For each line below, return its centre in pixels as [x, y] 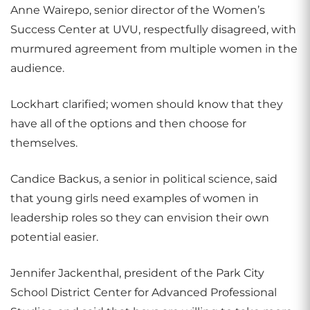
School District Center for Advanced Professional [144, 292]
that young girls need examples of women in [135, 198]
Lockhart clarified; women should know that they [147, 104]
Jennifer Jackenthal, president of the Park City [137, 273]
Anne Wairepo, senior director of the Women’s [138, 10]
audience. [37, 68]
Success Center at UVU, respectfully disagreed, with [153, 29]
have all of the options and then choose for [128, 124]
